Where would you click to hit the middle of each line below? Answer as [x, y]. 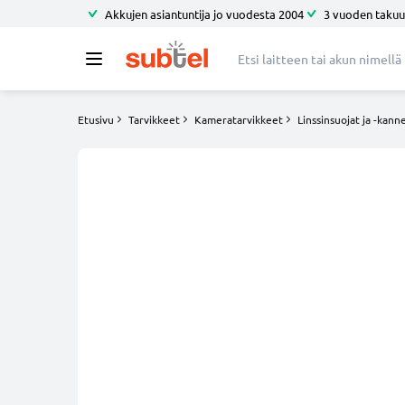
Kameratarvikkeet [239, 119]
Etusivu [96, 119]
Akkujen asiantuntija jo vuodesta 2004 [204, 14]
